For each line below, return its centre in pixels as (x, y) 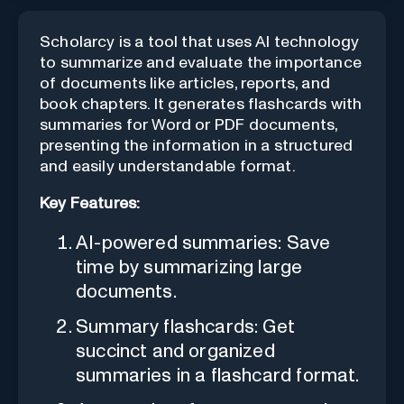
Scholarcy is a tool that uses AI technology (200, 42)
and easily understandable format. (168, 166)
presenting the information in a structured (197, 146)
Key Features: (90, 203)
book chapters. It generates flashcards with (201, 104)
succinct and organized (175, 351)
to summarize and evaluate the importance (201, 63)
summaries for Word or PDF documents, (189, 125)
